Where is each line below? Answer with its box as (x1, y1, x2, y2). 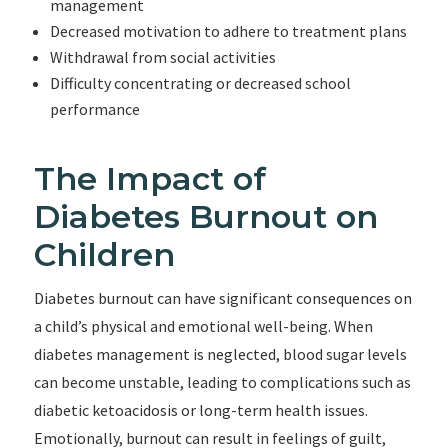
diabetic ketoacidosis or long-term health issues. (33, 400, 368, 420)
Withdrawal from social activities (49, 47, 276, 67)
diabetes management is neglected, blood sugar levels (33, 344, 407, 364)
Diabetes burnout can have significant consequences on (33, 288, 412, 308)
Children (33, 235, 175, 274)
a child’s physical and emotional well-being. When (33, 316, 373, 336)
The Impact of (33, 159, 266, 198)
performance (49, 99, 140, 119)
